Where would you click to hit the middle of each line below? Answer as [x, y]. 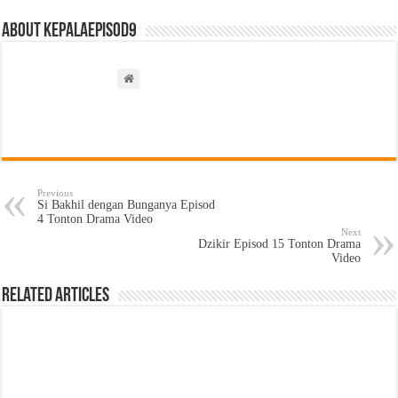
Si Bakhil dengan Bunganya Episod [127, 205]
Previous [56, 193]
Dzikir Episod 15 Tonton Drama [279, 244]
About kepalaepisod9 [70, 32]
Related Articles [56, 296]
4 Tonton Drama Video [96, 219]
